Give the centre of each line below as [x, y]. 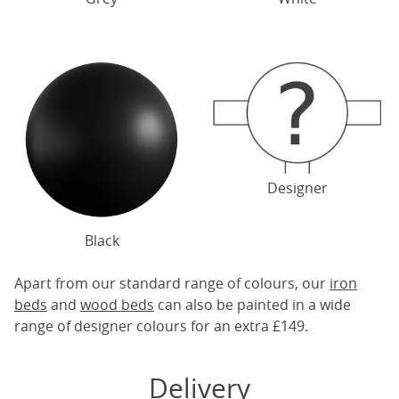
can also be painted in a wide [252, 305]
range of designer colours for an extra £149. [161, 326]
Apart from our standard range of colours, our [172, 283]
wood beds [117, 305]
